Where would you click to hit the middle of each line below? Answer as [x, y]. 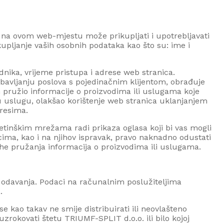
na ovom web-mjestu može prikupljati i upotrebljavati [105, 35]
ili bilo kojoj [168, 218]
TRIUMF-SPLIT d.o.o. [104, 218]
